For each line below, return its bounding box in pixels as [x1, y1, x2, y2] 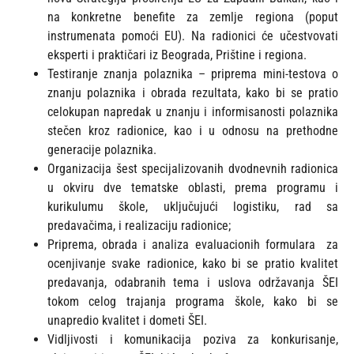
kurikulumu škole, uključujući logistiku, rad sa [47, 199, 338, 215]
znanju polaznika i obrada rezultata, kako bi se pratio [47, 85, 338, 101]
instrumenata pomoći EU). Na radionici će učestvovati [47, 28, 338, 44]
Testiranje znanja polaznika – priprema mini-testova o [47, 66, 338, 82]
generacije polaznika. [47, 142, 156, 158]
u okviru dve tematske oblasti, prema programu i [47, 180, 338, 196]
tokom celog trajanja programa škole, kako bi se [47, 294, 338, 310]
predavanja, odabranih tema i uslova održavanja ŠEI [47, 275, 338, 291]
